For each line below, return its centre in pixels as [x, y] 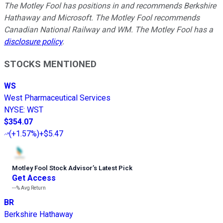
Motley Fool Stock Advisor [52, 168]
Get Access [34, 178]
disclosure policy [33, 41]
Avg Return [33, 188]
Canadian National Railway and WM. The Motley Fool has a [109, 29]
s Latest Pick [113, 168]
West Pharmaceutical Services [57, 98]
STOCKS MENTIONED [50, 64]
